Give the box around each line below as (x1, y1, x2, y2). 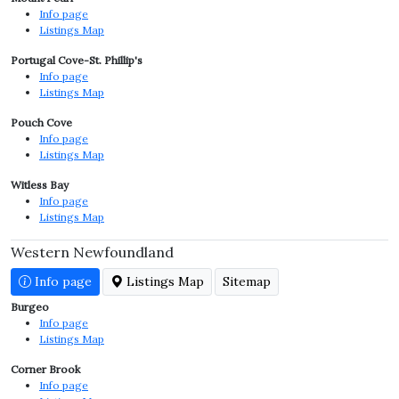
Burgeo (11, 300, 49, 313)
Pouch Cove (11, 116, 72, 129)
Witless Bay (11, 178, 69, 191)
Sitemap (223, 273, 271, 289)
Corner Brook (11, 362, 80, 376)
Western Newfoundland (11, 243, 174, 261)
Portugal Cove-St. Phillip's (11, 53, 142, 67)
